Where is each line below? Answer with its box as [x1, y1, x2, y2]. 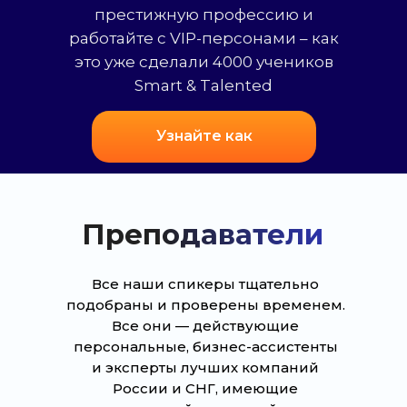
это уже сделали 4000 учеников [74, 52, 333, 71]
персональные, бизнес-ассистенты [73, 337, 338, 355]
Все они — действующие [112, 316, 299, 334]
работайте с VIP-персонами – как [68, 28, 339, 47]
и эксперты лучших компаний [92, 358, 319, 376]
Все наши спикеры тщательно [92, 274, 319, 293]
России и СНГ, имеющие [113, 379, 298, 397]
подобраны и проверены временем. [65, 295, 345, 313]
